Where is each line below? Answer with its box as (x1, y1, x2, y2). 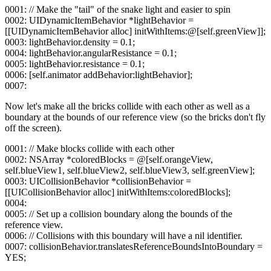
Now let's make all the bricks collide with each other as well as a (5, 101, 250, 112)
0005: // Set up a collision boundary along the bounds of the (5, 209, 232, 220)
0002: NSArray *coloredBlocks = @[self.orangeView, (5, 154, 213, 165)
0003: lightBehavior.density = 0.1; (5, 37, 135, 48)
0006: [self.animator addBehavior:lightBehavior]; (5, 70, 192, 80)
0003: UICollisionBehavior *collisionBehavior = (5, 176, 191, 187)
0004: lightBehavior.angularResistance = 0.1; (5, 48, 177, 59)
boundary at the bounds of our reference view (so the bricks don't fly (5, 112, 266, 123)
